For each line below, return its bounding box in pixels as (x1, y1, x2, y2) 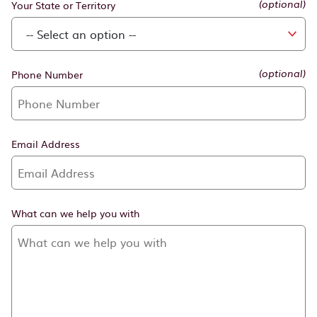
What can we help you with (11, 206, 139, 220)
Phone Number (11, 67, 83, 81)
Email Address (11, 137, 80, 151)
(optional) (259, 69, 306, 79)
